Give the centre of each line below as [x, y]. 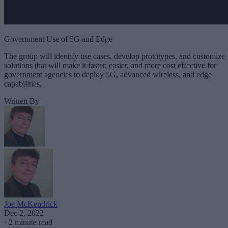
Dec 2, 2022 [24, 213]
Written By [22, 101]
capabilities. [23, 83]
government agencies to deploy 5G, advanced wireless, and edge [108, 74]
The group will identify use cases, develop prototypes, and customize [115, 56]
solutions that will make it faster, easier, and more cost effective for [110, 65]
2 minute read [31, 222]
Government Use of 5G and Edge [58, 39]
